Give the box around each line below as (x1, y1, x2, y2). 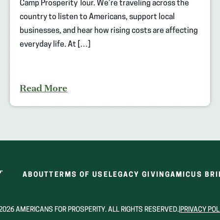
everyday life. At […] (20, 40, 91, 49)
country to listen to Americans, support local (20, 13, 175, 21)
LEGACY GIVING (108, 171, 170, 179)
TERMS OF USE (49, 171, 109, 179)
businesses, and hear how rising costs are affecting (20, 27, 198, 35)
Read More (20, 82, 68, 94)
